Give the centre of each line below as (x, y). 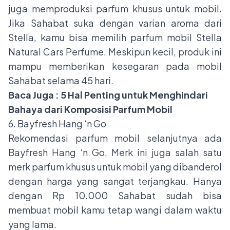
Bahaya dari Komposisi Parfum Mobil (90, 109)
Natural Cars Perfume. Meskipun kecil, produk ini (115, 51)
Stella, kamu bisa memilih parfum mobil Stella (115, 37)
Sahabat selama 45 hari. (61, 80)
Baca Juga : (34, 94)
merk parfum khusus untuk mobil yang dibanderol (115, 166)
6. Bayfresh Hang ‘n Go (57, 123)
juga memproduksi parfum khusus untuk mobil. (115, 8)
